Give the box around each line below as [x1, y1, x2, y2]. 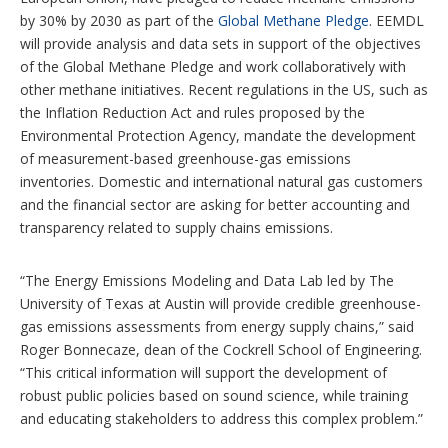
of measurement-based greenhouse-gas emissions [20, 149, 351, 169]
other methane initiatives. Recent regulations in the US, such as [20, 80, 428, 100]
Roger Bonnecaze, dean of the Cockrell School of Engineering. [20, 340, 422, 360]
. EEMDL [369, 11, 424, 31]
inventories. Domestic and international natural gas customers [20, 172, 423, 192]
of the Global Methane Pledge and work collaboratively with [20, 57, 406, 77]
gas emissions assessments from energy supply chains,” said [20, 317, 414, 337]
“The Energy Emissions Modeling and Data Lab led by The [20, 271, 394, 291]
